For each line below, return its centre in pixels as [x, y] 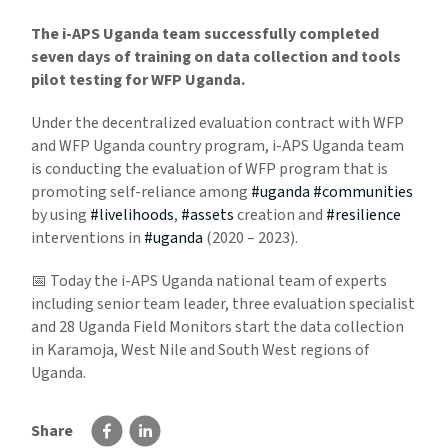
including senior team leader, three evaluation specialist [223, 303]
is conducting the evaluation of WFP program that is [210, 168]
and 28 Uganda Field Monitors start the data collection [218, 326]
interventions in [88, 237]
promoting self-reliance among [141, 191]
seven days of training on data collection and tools [216, 56]
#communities [363, 191]
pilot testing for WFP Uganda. [138, 79]
